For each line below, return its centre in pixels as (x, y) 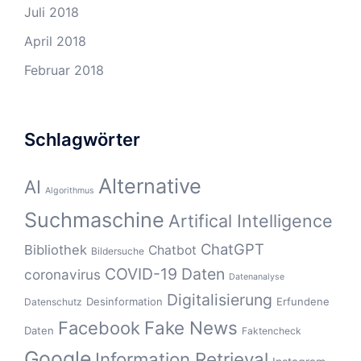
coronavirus (62, 274)
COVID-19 (141, 274)
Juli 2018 (52, 12)
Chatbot (172, 250)
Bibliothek (56, 250)
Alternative (150, 186)
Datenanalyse (257, 277)
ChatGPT (232, 249)
